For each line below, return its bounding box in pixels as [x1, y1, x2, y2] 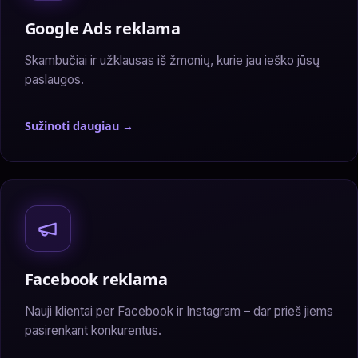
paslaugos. [24, 71, 84, 87]
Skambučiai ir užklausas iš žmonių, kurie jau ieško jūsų [24, 52, 320, 68]
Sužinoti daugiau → [24, 118, 133, 134]
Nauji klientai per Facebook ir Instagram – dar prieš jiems [24, 303, 333, 319]
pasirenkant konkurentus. [24, 322, 161, 338]
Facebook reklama [24, 268, 168, 291]
